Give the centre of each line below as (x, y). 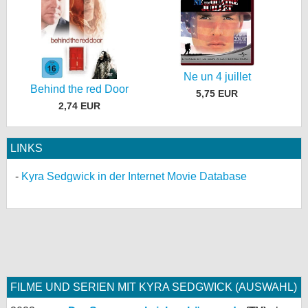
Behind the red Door (79, 89)
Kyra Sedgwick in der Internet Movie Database (134, 176)
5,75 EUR (217, 93)
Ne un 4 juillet (217, 77)
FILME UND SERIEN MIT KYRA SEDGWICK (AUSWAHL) (154, 287)
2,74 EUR (79, 106)
